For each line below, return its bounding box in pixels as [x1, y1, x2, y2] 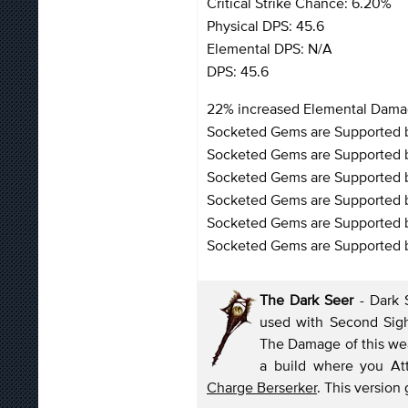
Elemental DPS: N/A [207, 39, 332, 56]
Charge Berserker [207, 378, 317, 395]
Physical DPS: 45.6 [207, 16, 324, 34]
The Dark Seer [260, 291, 360, 308]
